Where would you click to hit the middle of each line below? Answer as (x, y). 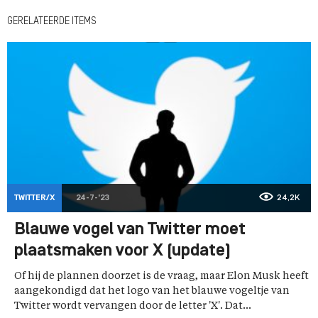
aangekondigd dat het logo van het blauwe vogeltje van (152, 291)
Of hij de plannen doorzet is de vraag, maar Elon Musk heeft (161, 276)
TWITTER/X (34, 198)
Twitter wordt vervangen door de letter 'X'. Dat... (133, 306)
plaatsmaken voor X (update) (122, 252)
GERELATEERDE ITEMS (52, 21)
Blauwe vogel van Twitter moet (130, 230)
